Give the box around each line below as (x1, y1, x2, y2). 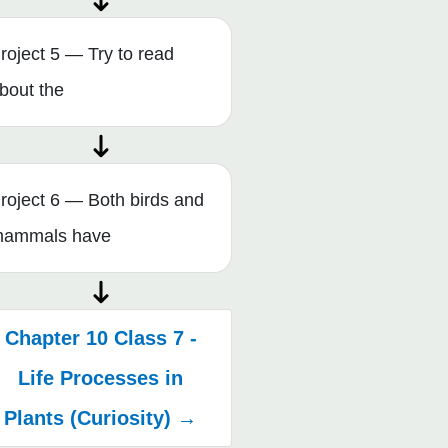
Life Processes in (18, 366, 184, 389)
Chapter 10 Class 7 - (4, 326, 197, 349)
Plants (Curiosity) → (4, 406, 198, 429)
